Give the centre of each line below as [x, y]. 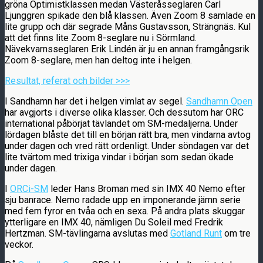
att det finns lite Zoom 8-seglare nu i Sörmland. [101, 38]
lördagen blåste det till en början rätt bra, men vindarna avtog [128, 134]
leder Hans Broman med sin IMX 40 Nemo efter [147, 188]
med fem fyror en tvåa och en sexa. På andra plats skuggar [125, 211]
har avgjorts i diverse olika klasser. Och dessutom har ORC [124, 112]
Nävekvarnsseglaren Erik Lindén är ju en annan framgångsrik [127, 49]
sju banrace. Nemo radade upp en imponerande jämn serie [123, 200]
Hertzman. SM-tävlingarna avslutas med [87, 233]
